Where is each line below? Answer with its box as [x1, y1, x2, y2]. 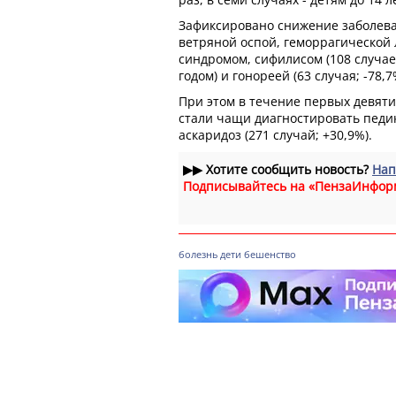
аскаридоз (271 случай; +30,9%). [179, 126, 372, 143]
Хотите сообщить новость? [202, 160, 372, 178]
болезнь [179, 247, 217, 261]
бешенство [244, 247, 296, 261]
